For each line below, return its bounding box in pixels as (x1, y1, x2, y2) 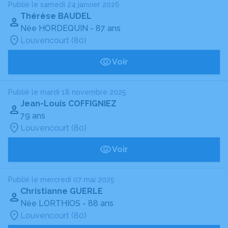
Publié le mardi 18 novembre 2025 (8, 88, 126, 96)
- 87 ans (90, 23, 121, 33)
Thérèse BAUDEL (20, 11, 92, 21)
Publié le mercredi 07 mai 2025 (8, 176, 115, 184)
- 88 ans (82, 198, 113, 208)
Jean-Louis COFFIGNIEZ (20, 99, 117, 108)
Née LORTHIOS (20, 198, 80, 208)
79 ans (20, 111, 45, 121)
